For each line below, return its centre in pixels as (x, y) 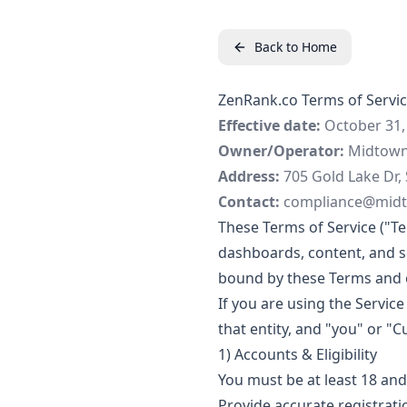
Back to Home (296, 47)
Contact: (249, 202)
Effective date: (269, 125)
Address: (249, 176)
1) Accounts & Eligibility (298, 354)
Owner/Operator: (281, 151)
